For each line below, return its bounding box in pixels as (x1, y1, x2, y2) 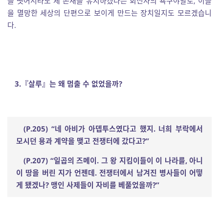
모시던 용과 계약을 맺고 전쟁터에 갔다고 (16, 136, 142, 146)
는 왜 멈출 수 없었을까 (49, 79, 119, 88)
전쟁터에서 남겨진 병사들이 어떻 (99, 168, 203, 177)
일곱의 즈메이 (53, 155, 97, 165)
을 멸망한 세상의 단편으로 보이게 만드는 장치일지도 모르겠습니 (7, 8, 212, 18)
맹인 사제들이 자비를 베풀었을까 (51, 180, 153, 190)
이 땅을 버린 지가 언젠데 (16, 168, 95, 177)
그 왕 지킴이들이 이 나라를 (101, 155, 185, 165)
